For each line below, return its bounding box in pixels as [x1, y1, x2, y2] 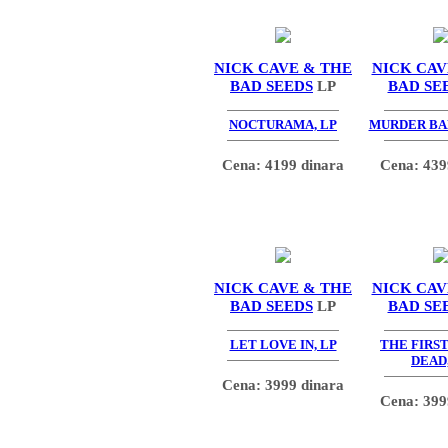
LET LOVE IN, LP [229, 337, 337, 353]
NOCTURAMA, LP [229, 117, 337, 133]
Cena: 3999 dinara [222, 375, 344, 393]
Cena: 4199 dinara [222, 155, 344, 173]
